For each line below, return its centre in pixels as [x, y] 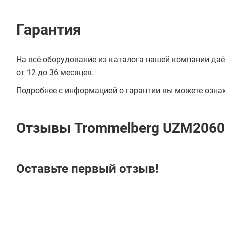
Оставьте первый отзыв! [87, 169]
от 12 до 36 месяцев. [55, 73]
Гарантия [49, 29]
